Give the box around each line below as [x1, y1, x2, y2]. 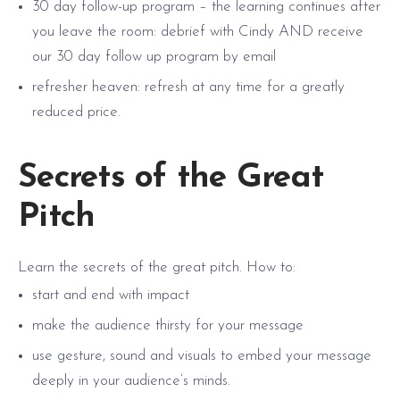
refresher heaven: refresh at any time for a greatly [32, 79, 345, 95]
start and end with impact [32, 287, 189, 303]
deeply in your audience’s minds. [32, 372, 230, 388]
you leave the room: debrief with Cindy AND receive [32, 23, 363, 39]
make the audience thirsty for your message [32, 317, 304, 333]
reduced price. [32, 104, 121, 120]
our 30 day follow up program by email [32, 48, 276, 64]
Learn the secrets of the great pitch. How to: [18, 259, 296, 275]
